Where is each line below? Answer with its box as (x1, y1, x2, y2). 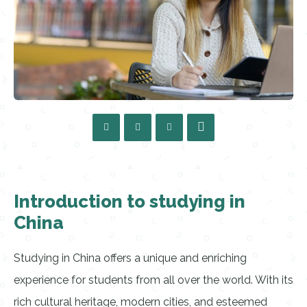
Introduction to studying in (14, 191, 245, 212)
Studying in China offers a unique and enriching (14, 251, 247, 265)
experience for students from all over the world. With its (14, 273, 293, 286)
